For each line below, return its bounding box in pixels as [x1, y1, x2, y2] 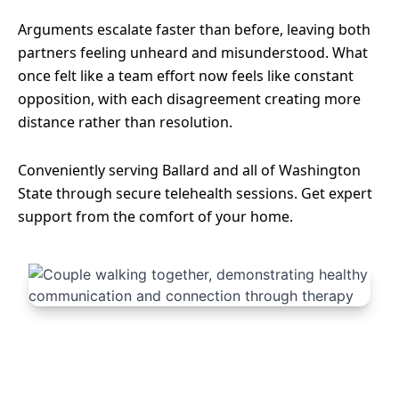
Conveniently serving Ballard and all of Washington [18, 160, 361, 180]
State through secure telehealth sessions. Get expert [18, 183, 372, 203]
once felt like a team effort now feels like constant [18, 66, 354, 85]
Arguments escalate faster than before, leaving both [18, 20, 370, 39]
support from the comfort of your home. [18, 207, 293, 226]
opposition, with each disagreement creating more [18, 89, 361, 109]
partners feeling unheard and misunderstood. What [18, 43, 368, 62]
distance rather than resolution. [18, 112, 232, 132]
